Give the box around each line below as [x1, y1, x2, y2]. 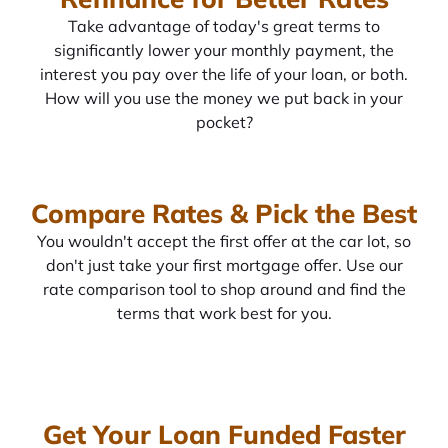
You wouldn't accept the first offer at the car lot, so [37, 230, 411, 251]
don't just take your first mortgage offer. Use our [45, 254, 403, 275]
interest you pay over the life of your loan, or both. [40, 63, 408, 84]
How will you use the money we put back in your [45, 87, 403, 108]
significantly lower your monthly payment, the [54, 39, 394, 60]
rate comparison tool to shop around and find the [42, 278, 406, 299]
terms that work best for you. [116, 302, 332, 323]
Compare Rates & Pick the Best [31, 196, 417, 230]
